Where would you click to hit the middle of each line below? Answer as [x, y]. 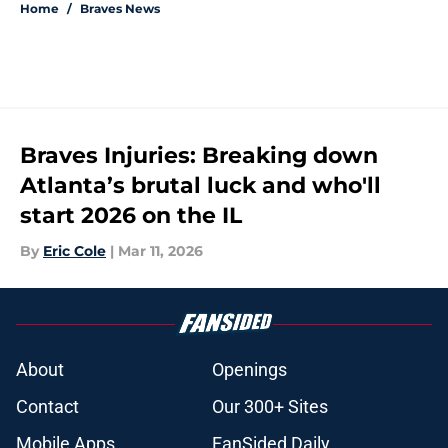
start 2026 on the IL [131, 216]
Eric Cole [74, 251]
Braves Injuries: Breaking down [199, 156]
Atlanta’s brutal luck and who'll [200, 186]
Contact [47, 407]
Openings [249, 370]
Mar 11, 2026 [160, 251]
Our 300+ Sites [270, 407]
